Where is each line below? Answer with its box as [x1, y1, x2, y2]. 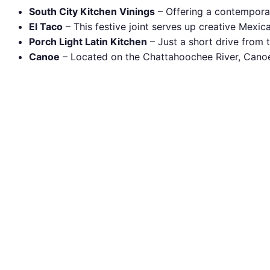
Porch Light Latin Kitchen [29, 36, 147, 48]
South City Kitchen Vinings [29, 5, 155, 18]
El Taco [29, 20, 63, 33]
